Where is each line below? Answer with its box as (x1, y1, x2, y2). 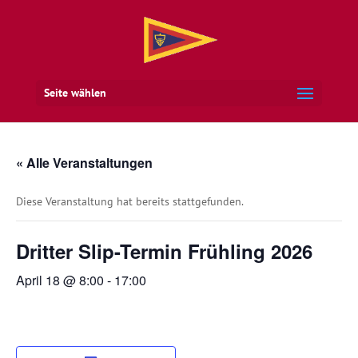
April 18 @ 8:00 (16, 271, 104, 289)
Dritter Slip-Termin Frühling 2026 (16, 237, 312, 265)
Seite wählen (43, 86, 106, 100)
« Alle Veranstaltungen (16, 153, 153, 172)
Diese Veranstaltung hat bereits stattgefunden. (16, 194, 244, 209)
